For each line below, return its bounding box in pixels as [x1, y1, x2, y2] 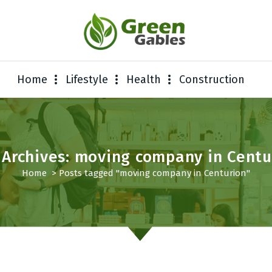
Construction [179, 73, 245, 86]
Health [126, 73, 161, 86]
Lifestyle [66, 73, 109, 86]
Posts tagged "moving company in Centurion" [59, 167, 250, 178]
